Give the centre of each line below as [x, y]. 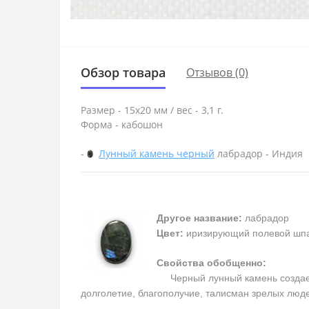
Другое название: [199, 218]
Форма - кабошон [122, 124]
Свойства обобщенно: [211, 263]
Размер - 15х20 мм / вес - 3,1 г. [152, 110]
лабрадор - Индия [259, 153]
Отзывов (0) [217, 73]
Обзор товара [123, 72]
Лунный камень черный [157, 153]
